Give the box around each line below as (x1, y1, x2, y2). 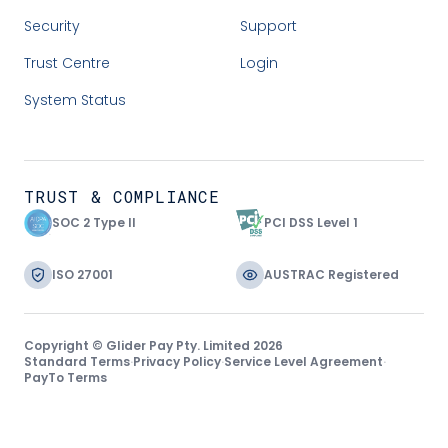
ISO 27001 (52, 266, 113, 284)
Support (240, 16, 297, 37)
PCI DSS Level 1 (264, 214, 358, 232)
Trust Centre (24, 53, 110, 74)
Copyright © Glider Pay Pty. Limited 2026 (24, 337, 283, 355)
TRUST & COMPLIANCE (24, 186, 221, 208)
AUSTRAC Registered (264, 266, 399, 284)
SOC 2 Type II (52, 214, 136, 232)
